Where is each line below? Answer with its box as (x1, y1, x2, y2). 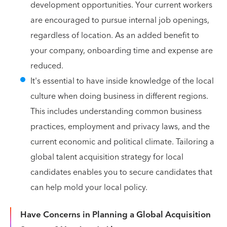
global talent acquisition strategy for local (30, 150, 183, 164)
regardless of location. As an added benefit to (30, 28, 199, 43)
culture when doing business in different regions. (30, 89, 208, 103)
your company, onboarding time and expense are (30, 44, 213, 58)
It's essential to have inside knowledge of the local (30, 74, 214, 88)
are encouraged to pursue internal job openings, (30, 13, 209, 27)
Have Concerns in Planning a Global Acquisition (20, 207, 211, 222)
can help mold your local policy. (30, 180, 147, 195)
